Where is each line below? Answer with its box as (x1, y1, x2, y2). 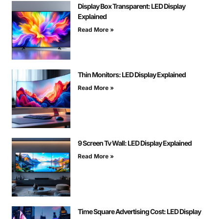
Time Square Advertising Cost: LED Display (78, 207, 201, 216)
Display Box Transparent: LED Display (78, 2, 185, 11)
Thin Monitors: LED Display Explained (78, 70, 186, 79)
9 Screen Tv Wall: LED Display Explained (78, 139, 192, 148)
